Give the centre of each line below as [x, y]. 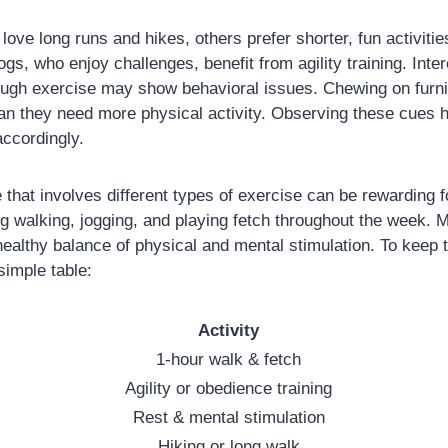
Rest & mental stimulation [228, 417]
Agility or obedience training [228, 388]
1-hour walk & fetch [228, 359]
